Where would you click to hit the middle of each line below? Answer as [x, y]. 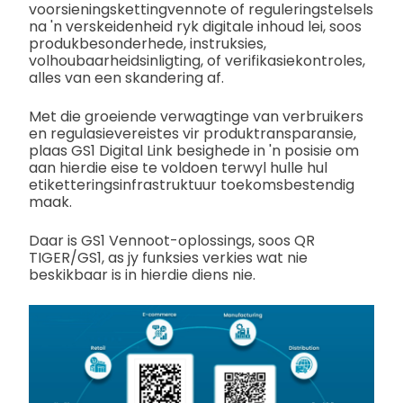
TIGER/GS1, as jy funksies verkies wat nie [168, 257]
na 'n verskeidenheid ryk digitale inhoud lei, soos [195, 26]
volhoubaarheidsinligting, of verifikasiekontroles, [197, 60]
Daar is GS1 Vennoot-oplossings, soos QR [172, 240]
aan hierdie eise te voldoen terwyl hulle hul [178, 167]
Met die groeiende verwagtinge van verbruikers [196, 116]
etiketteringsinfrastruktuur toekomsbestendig [192, 184]
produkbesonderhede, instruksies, [148, 43]
